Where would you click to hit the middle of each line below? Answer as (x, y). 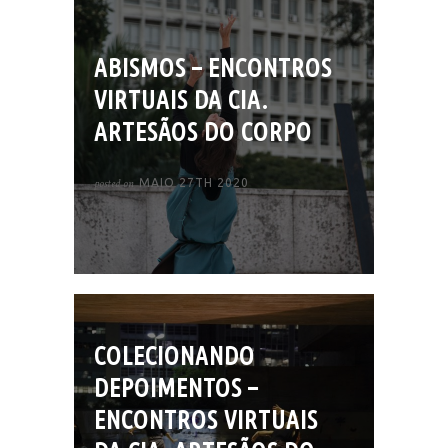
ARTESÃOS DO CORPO (203, 131)
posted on (115, 183)
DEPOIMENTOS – (176, 387)
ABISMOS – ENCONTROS (213, 67)
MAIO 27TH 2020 (194, 182)
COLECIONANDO (174, 355)
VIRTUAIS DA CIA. (181, 99)
